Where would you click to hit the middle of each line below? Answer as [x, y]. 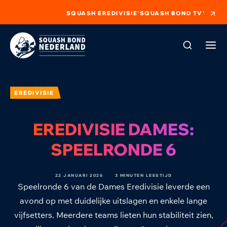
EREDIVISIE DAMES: [113, 129]
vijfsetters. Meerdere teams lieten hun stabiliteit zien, [113, 215]
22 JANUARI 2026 [79, 175]
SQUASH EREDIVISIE [102, 13]
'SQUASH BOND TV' [171, 13]
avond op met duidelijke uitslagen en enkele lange [113, 200]
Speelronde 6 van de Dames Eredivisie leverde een [113, 186]
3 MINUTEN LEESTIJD [143, 175]
